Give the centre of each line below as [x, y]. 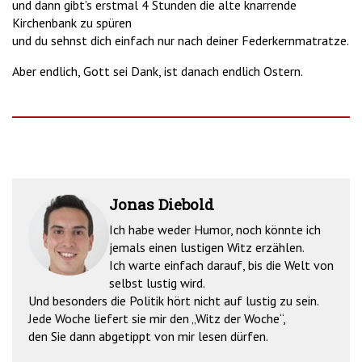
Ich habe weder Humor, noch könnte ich [215, 230]
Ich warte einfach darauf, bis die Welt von [221, 265]
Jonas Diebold [162, 204]
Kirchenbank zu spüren [72, 23]
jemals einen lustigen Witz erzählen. [207, 248]
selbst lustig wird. [157, 283]
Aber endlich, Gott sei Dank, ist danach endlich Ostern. [158, 72]
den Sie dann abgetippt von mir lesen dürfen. [148, 337]
